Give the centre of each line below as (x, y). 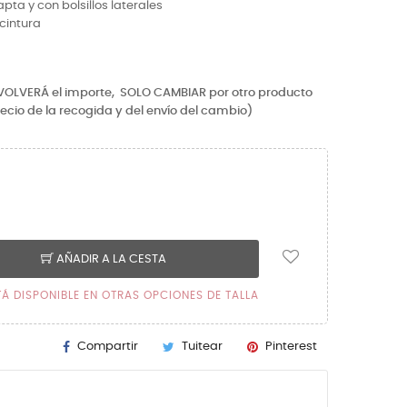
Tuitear (202, 347)
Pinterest (291, 347)
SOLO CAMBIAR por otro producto (216, 93)
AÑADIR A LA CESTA (111, 259)
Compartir (108, 347)
